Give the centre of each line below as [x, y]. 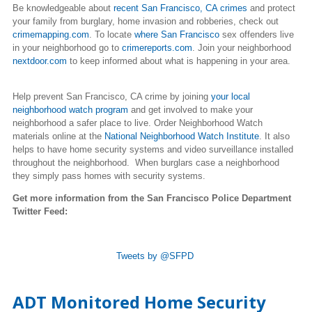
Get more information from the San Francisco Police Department [152, 198]
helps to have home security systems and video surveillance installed [153, 149]
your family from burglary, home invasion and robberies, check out [146, 21]
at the [90, 136]
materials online [44, 136]
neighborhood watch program [70, 109]
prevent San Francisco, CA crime [100, 96]
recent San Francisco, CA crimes [180, 8]
